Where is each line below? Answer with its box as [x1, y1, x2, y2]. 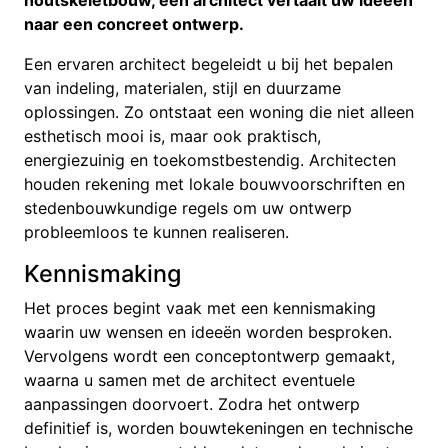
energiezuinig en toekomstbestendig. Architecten [24, 149, 396, 170]
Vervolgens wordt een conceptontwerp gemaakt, [24, 345, 395, 366]
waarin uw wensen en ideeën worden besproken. [24, 321, 392, 342]
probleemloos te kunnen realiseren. [24, 221, 289, 242]
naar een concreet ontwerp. [24, 13, 244, 34]
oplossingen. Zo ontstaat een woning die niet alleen [24, 101, 414, 122]
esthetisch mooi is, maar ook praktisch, [24, 125, 321, 146]
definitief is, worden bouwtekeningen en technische [24, 417, 413, 438]
